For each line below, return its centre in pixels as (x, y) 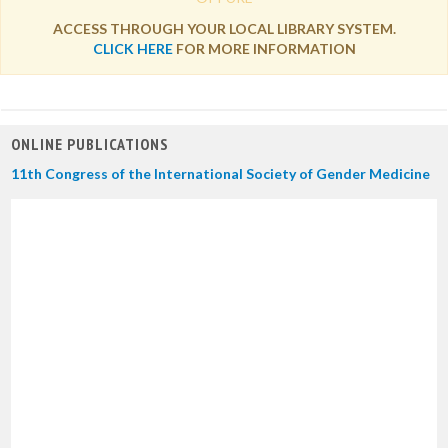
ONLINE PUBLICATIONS (90, 144)
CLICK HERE (132, 48)
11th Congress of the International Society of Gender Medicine (220, 173)
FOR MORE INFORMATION (264, 48)
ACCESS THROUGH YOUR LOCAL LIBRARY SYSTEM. (224, 28)
